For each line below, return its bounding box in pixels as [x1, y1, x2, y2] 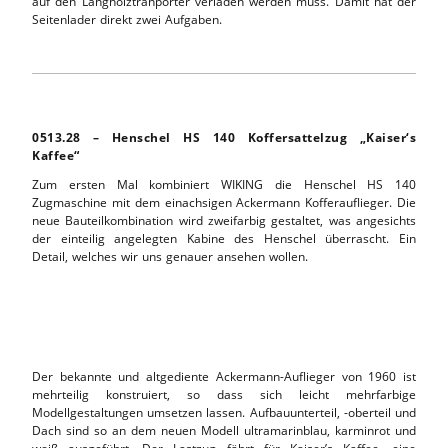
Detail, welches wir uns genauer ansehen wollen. [32, 247, 308, 265]
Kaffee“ [32, 146, 80, 164]
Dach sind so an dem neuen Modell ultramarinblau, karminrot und [32, 421, 416, 439]
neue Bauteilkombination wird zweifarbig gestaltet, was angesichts [32, 211, 416, 229]
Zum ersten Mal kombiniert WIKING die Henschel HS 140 [32, 175, 416, 193]
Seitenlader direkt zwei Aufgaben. [32, 10, 222, 28]
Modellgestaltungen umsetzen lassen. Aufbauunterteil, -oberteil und [32, 403, 416, 421]
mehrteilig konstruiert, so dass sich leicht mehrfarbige [32, 385, 416, 403]
